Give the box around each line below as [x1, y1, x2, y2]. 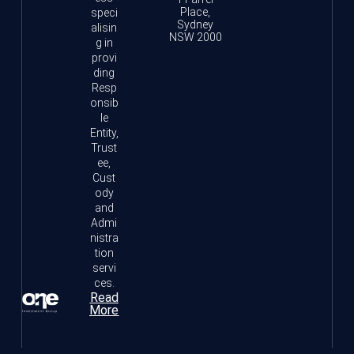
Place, [180, 5, 211, 18]
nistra [89, 231, 119, 244]
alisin [91, 21, 118, 34]
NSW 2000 [168, 30, 222, 43]
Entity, [89, 126, 119, 139]
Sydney [177, 17, 214, 31]
